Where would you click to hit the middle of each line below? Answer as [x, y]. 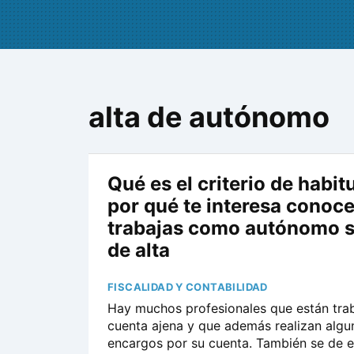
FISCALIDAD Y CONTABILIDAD [188, 287]
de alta [139, 250]
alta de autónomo [209, 117]
